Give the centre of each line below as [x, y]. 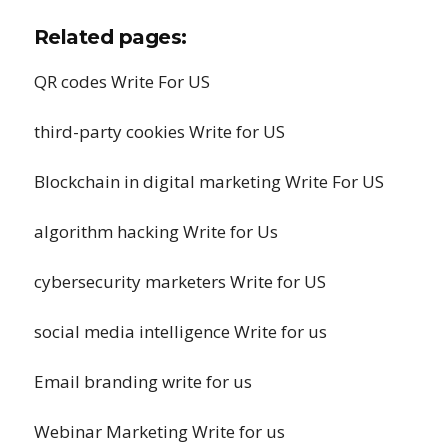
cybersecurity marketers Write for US [179, 281]
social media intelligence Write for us [180, 331]
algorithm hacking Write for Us [155, 231]
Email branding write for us [142, 381]
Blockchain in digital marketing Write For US [208, 181]
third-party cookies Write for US [159, 131]
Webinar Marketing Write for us [159, 431]
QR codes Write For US [121, 81]
